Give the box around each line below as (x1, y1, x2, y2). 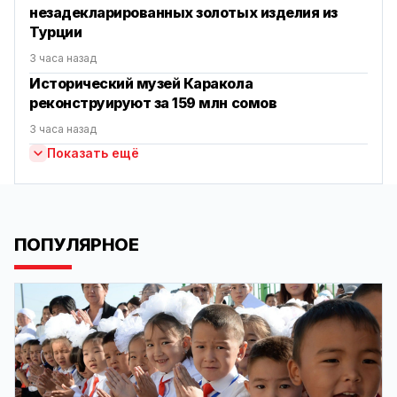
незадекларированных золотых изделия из (29, 4, 338, 22)
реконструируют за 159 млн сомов (29, 94, 277, 113)
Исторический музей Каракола (29, 74, 253, 93)
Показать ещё (47, 145, 139, 161)
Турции (29, 23, 82, 42)
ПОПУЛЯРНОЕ (14, 234, 138, 256)
